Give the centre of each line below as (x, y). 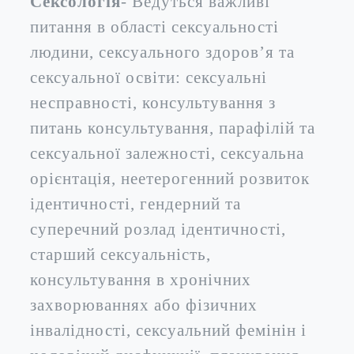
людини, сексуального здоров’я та (162, 52)
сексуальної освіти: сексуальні (149, 77)
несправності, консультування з (153, 102)
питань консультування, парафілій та (173, 128)
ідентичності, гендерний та (136, 203)
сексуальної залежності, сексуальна (167, 153)
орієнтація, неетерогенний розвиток (170, 178)
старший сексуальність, (121, 254)
